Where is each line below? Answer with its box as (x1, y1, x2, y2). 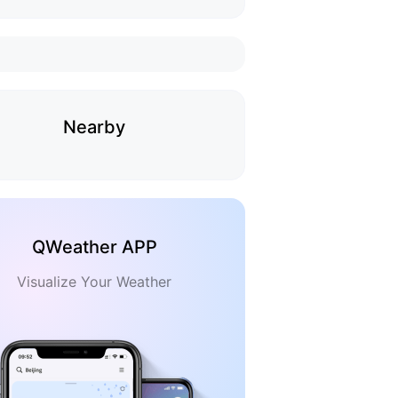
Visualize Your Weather (17, 273, 171, 291)
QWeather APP (31, 236, 157, 258)
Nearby (63, 116, 125, 138)
